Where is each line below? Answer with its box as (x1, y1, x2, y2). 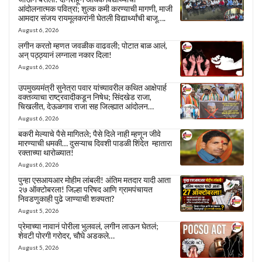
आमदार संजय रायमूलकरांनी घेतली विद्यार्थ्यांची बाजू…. (18, 12, 166, 23)
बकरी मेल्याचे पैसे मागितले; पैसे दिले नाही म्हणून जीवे (18, 129, 161, 139)
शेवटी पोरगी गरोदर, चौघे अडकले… (18, 230, 115, 241)
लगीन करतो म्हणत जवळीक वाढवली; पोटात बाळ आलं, (18, 40, 167, 50)
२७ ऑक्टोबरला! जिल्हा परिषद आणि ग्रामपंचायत (18, 184, 153, 195)
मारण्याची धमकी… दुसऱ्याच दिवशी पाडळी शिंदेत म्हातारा (18, 138, 172, 149)
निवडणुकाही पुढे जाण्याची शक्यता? (18, 194, 115, 204)
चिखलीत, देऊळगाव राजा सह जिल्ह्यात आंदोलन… (18, 101, 154, 112)
